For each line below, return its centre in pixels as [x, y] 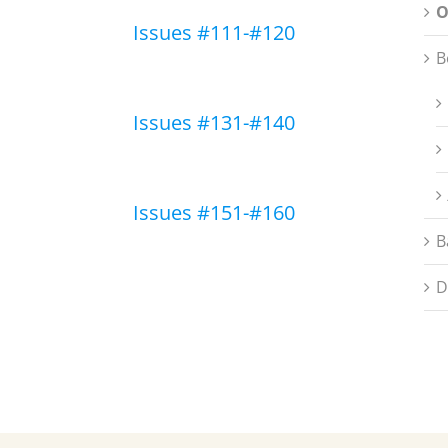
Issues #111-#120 [214, 32]
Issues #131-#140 [214, 122]
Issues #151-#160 [214, 212]
